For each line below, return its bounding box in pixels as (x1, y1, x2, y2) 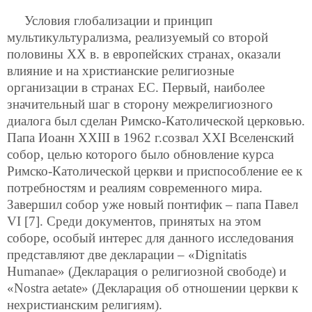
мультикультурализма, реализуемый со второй (7, 29, 268, 45)
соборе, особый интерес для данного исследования (7, 230, 294, 245)
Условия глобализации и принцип (24, 13, 212, 28)
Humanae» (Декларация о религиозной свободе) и (7, 263, 286, 279)
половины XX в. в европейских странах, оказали (7, 46, 281, 61)
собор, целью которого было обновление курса (7, 146, 274, 162)
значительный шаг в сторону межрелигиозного (7, 96, 273, 111)
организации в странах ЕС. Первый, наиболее (7, 79, 265, 95)
